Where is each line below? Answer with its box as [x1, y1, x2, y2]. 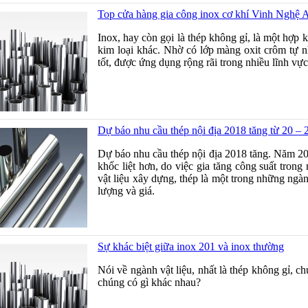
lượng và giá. [98, 185, 155, 197]
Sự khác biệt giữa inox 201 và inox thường [98, 241, 284, 252]
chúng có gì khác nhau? [98, 276, 201, 288]
